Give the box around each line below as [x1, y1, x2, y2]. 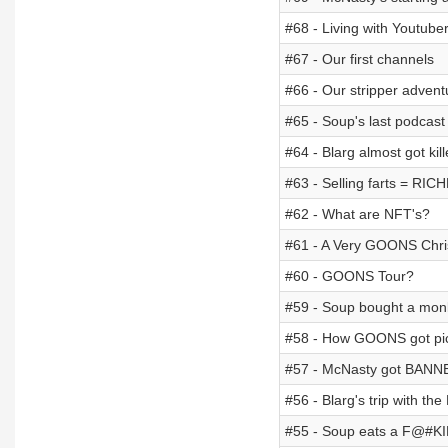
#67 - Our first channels [284, 51, 434, 67]
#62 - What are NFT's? [284, 206, 430, 222]
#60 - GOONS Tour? [284, 268, 414, 284]
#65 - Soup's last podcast [284, 113, 445, 129]
